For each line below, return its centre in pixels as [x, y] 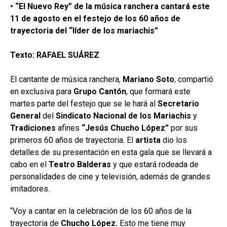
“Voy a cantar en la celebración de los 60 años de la [101, 211]
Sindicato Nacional [91, 116]
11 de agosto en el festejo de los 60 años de [95, 18]
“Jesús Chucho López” [125, 128]
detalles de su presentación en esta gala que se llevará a [111, 152]
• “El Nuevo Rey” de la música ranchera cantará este [110, 6]
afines [69, 128]
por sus [183, 128]
